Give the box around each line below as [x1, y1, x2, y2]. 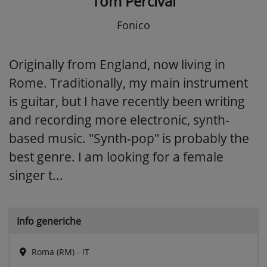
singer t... [9, 166, 63, 184]
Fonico [117, 17, 150, 32]
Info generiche [17, 214, 81, 228]
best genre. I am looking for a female [9, 148, 223, 165]
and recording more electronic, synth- [9, 111, 229, 128]
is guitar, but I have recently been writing [9, 92, 245, 110]
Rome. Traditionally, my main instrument [9, 74, 248, 91]
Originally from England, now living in [9, 55, 225, 73]
